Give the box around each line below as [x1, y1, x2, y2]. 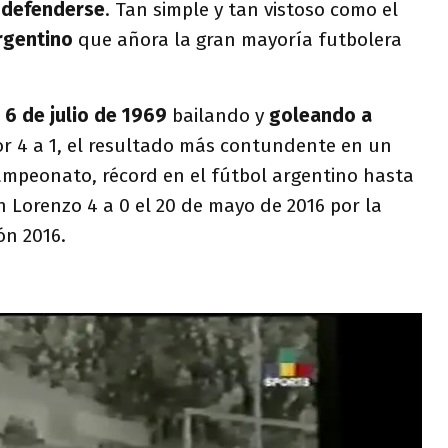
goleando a [269, 104, 372, 127]
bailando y [167, 104, 269, 127]
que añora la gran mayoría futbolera [73, 28, 402, 51]
